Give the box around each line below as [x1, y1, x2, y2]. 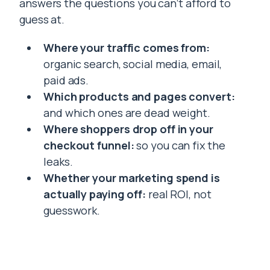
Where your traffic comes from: [43, 40, 210, 55]
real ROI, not [146, 187, 212, 202]
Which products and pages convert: [43, 89, 235, 104]
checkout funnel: [43, 138, 134, 153]
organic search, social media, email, [43, 57, 222, 72]
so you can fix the [134, 138, 225, 153]
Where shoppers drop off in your [43, 122, 213, 137]
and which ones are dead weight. [43, 105, 210, 121]
